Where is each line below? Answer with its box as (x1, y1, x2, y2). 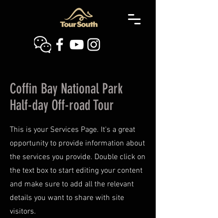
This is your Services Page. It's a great (10, 125, 135, 135)
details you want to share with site (10, 193, 124, 203)
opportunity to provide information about (10, 139, 145, 148)
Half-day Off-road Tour (10, 97, 114, 113)
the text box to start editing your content (10, 166, 143, 176)
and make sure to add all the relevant (10, 180, 134, 189)
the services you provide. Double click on (10, 152, 145, 162)
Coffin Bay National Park (10, 80, 123, 97)
